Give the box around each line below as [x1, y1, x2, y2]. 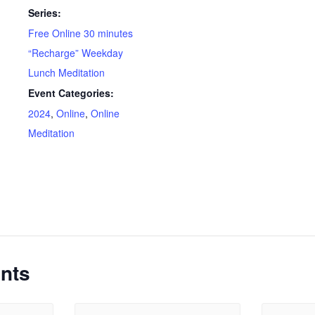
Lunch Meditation [28, 65, 105, 80]
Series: [28, 6, 62, 20]
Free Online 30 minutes [28, 26, 134, 41]
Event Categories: [28, 86, 115, 101]
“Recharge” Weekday [28, 46, 124, 60]
